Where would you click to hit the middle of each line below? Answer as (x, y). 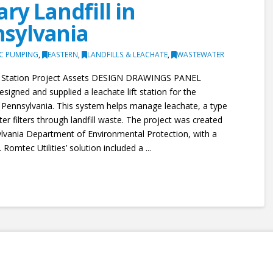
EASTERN (63, 54)
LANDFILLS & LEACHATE (128, 54)
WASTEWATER (201, 54)
